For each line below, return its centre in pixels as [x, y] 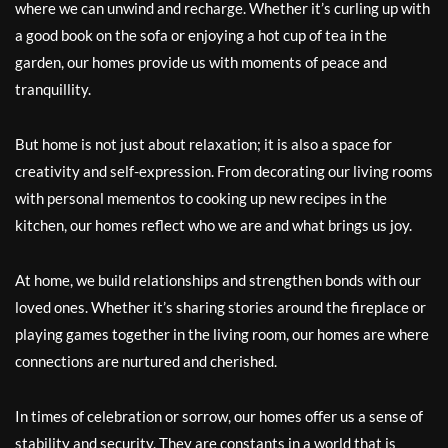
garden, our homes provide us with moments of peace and [201, 62]
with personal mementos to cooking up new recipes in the [201, 198]
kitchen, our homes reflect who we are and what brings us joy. [213, 225]
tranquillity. [53, 89]
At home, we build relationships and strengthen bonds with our [218, 280]
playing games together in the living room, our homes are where [222, 334]
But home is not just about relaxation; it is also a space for [203, 144]
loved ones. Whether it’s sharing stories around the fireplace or [220, 307]
